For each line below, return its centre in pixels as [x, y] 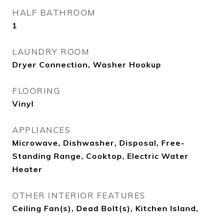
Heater [27, 169]
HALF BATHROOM [54, 12]
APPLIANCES [41, 130]
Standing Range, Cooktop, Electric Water [100, 156]
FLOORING [36, 91]
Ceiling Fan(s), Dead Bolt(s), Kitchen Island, [105, 208]
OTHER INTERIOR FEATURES [79, 195]
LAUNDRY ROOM [51, 52]
